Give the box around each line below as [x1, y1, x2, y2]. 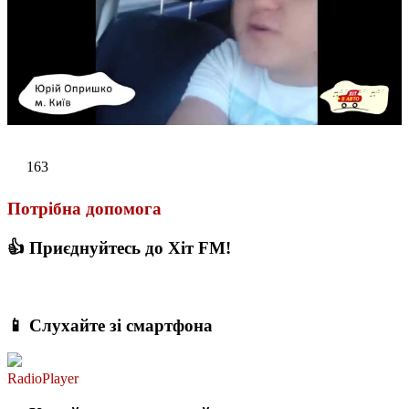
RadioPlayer [7, 371, 79, 387]
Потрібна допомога [7, 198, 162, 218]
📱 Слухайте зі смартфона [7, 315, 213, 335]
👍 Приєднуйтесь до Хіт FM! [7, 238, 231, 258]
